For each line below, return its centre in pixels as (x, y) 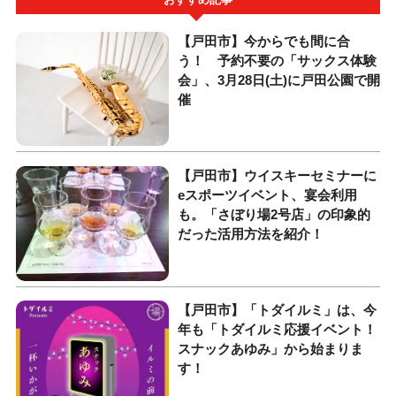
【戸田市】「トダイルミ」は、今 (278, 309)
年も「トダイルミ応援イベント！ (278, 329)
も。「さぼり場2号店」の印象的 (274, 214)
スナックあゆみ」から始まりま (271, 348)
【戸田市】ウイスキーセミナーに (278, 175)
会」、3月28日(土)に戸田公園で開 (279, 80)
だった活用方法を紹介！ (251, 233)
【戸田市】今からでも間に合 (264, 41)
